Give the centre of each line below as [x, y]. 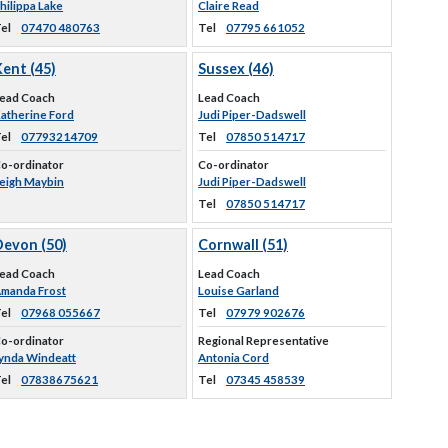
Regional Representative [263, 340]
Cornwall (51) [243, 244]
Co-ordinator [233, 164]
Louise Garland [238, 290]
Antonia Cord [233, 357]
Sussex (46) [236, 68]
